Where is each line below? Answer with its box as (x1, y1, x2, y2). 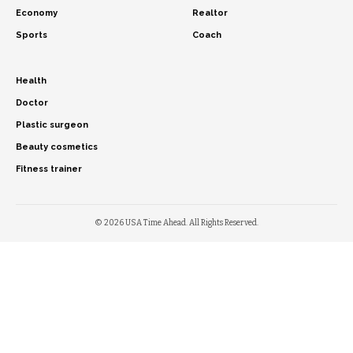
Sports (16, 29, 47, 40)
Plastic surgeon (16, 119, 88, 130)
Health (16, 75, 46, 86)
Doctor (16, 97, 48, 108)
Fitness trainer (16, 163, 82, 174)
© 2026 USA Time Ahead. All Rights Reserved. (95, 217, 258, 228)
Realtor (192, 7, 228, 18)
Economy (16, 7, 58, 18)
